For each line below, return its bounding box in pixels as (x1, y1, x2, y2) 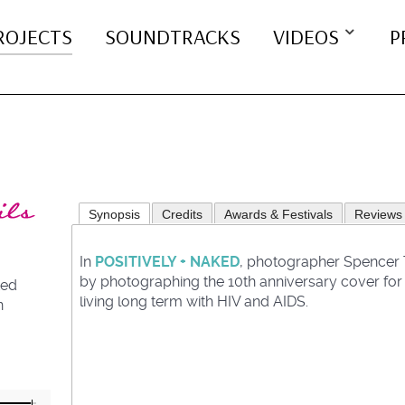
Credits (162, 207, 202, 222)
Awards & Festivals (224, 207, 333, 222)
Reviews (354, 207, 402, 222)
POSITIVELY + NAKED (95, 253, 240, 271)
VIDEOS (272, 23, 339, 51)
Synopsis (89, 207, 140, 222)
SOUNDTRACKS (104, 23, 240, 51)
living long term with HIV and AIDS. (80, 293, 308, 311)
